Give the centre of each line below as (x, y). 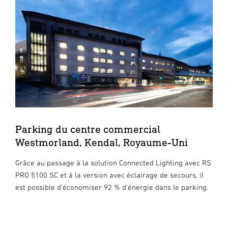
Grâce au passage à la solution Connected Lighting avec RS (113, 162)
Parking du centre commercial (88, 129)
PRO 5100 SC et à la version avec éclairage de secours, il (109, 175)
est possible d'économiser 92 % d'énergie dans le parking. (112, 187)
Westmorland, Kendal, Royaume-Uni (102, 142)
